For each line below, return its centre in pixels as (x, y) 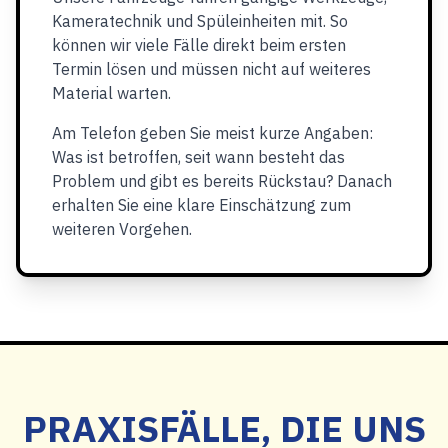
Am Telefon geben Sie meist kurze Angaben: (212, 133)
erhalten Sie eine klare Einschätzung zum (201, 205)
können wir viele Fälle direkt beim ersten (199, 45)
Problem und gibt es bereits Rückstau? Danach (222, 181)
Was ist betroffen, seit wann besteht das (198, 157)
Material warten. (111, 93)
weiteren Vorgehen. (122, 229)
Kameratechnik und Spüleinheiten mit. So (200, 21)
